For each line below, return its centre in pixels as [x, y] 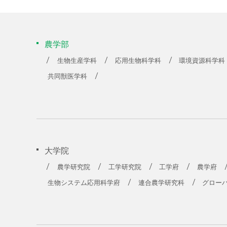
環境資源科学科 [202, 61]
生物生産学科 [77, 61]
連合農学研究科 [161, 183]
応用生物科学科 [138, 61]
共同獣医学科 [68, 76]
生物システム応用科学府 [84, 183]
